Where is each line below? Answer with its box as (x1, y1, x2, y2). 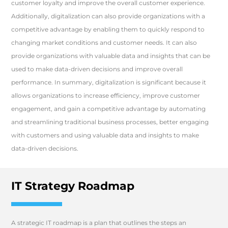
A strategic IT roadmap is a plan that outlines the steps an (11, 219, 187, 226)
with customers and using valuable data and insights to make (11, 131, 199, 139)
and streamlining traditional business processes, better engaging (11, 118, 209, 126)
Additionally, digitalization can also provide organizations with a (11, 12, 206, 20)
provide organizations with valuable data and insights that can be (11, 52, 211, 60)
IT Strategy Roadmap (11, 179, 135, 193)
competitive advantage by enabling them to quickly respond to (11, 25, 205, 33)
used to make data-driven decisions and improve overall (11, 65, 183, 73)
